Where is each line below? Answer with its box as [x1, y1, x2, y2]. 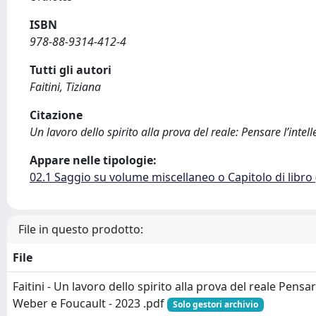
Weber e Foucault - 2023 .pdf [13, 296, 167, 311]
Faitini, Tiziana [30, 79, 101, 95]
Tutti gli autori [30, 62, 111, 78]
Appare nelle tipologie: [30, 152, 157, 168]
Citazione [30, 107, 83, 123]
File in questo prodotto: [18, 221, 143, 237]
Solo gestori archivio [172, 298, 258, 310]
